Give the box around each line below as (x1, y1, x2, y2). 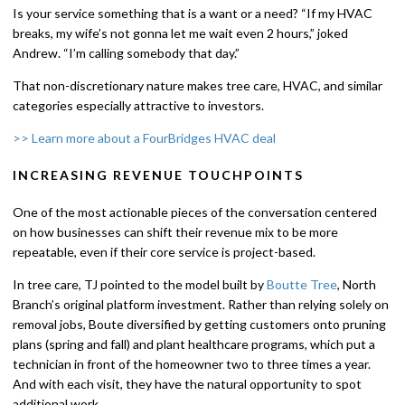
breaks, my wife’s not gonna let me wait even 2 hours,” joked (13, 25, 348, 42)
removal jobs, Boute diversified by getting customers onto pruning (13, 316, 386, 332)
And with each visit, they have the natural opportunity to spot (13, 375, 362, 391)
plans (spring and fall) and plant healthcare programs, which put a (13, 335, 375, 352)
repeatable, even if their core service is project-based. (13, 243, 316, 259)
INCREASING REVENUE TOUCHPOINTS (13, 167, 304, 184)
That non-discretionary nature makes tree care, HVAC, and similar (13, 78, 382, 94)
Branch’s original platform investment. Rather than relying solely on (13, 296, 389, 312)
